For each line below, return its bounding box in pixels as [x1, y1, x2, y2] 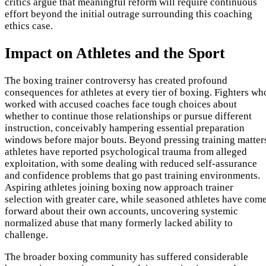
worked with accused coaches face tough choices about [5, 99, 237, 110]
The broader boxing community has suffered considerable [5, 251, 248, 263]
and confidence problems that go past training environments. [5, 170, 260, 182]
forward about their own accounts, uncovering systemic [5, 205, 238, 217]
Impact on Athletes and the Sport [5, 45, 225, 62]
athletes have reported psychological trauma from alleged [5, 146, 247, 158]
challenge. [5, 229, 48, 241]
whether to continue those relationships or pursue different [5, 110, 252, 122]
